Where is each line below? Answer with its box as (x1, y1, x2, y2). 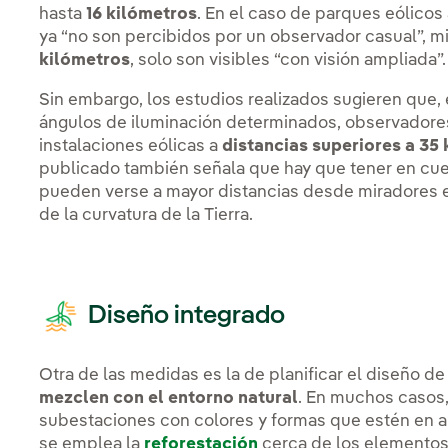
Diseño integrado (83, 302, 286, 329)
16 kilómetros (86, 6, 198, 24)
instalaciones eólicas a (39, 138, 223, 156)
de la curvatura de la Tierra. (39, 207, 258, 225)
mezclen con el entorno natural (39, 389, 299, 407)
